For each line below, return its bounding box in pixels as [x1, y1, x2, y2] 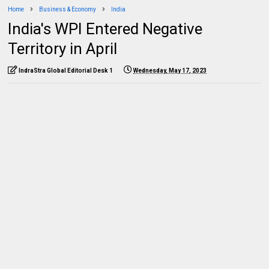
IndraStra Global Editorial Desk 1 [19, 67, 113, 74]
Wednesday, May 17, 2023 [133, 67, 207, 74]
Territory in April [8, 39, 118, 58]
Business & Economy [39, 5, 97, 13]
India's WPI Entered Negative [8, 19, 203, 38]
